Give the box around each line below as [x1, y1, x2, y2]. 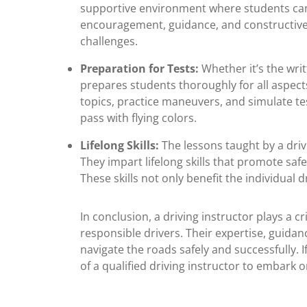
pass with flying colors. [80, 110, 197, 125]
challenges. [80, 34, 138, 49]
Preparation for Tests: [80, 61, 199, 76]
